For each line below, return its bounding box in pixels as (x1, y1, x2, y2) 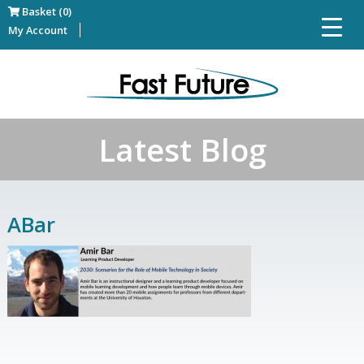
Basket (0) (19, 4, 71, 19)
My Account (8, 23, 67, 37)
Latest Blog (97, 128, 266, 171)
